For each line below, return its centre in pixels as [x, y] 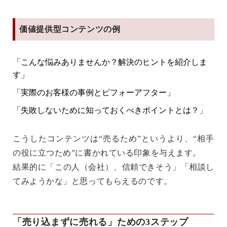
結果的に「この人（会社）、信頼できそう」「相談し [113, 167]
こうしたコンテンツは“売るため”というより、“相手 [113, 138]
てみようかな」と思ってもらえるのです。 [92, 181]
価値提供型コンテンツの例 [70, 29]
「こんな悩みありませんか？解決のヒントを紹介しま [110, 62]
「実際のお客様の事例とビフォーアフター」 [94, 92]
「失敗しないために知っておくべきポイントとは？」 [110, 110]
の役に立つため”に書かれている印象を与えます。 [107, 153]
